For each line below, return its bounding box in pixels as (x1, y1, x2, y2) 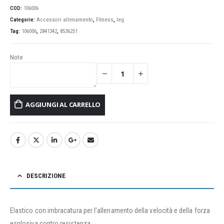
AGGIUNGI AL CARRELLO (25, 100, 101, 109)
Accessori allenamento (36, 16, 93, 23)
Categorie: (10, 16, 36, 23)
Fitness (96, 16, 113, 23)
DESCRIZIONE (26, 171, 65, 179)
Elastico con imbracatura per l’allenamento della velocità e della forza (10, 206, 210, 214)
